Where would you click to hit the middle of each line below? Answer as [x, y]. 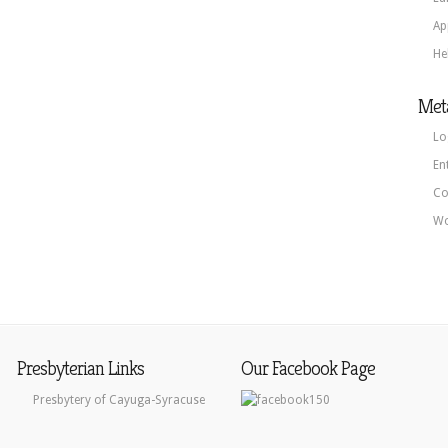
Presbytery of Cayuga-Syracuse [119, 400]
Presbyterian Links [80, 368]
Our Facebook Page [308, 368]
